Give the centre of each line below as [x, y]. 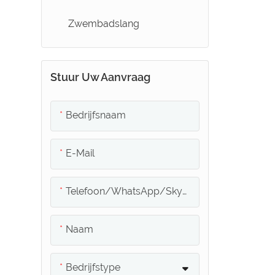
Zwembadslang [104, 23]
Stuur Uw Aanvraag [100, 77]
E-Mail [80, 153]
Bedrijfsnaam [95, 115]
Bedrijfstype [93, 268]
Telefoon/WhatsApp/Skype [124, 192]
